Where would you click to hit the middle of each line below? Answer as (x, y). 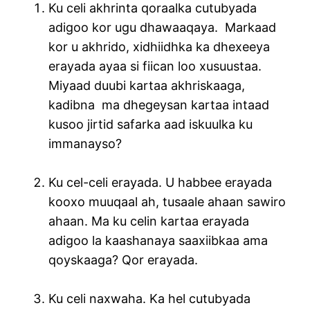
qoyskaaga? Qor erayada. (124, 260)
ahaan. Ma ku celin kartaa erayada (149, 221)
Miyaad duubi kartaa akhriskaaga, (147, 86)
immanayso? (85, 144)
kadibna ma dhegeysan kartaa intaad (159, 105)
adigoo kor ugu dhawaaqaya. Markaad (163, 28)
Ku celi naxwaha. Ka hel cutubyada (150, 299)
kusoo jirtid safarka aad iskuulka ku (151, 125)
